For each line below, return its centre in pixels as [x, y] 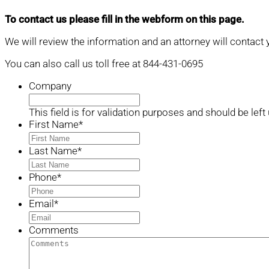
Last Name [53, 151]
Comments [54, 230]
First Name [54, 125]
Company [50, 86]
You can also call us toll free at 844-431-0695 [104, 64]
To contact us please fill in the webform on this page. [125, 20]
